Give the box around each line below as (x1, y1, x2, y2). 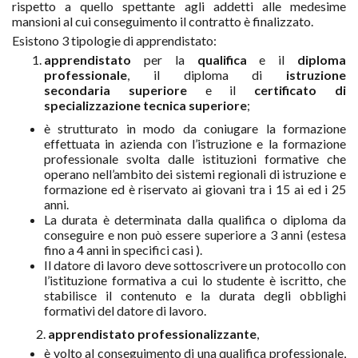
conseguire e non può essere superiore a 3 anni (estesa (44, 226, 346, 242)
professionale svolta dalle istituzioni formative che (44, 150, 346, 166)
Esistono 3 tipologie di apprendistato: (12, 32, 217, 48)
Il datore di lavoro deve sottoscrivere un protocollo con (44, 257, 346, 272)
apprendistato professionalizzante (48, 325, 257, 341)
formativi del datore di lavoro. (44, 302, 206, 318)
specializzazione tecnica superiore (44, 97, 247, 113)
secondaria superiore (44, 82, 205, 97)
